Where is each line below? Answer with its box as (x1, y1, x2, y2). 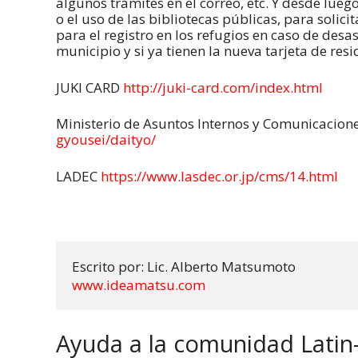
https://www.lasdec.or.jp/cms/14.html (101, 166, 338, 185)
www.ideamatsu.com (72, 275, 205, 294)
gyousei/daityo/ (56, 130, 159, 149)
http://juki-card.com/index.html (123, 78, 323, 97)
